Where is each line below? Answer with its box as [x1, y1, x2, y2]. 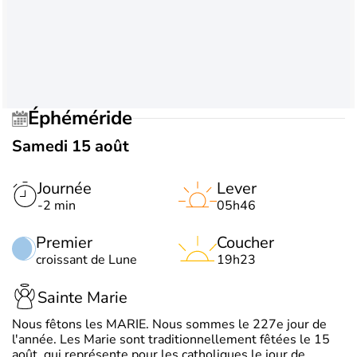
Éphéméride [39, 105, 132, 131]
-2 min [37, 196, 76, 214]
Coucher [217, 231, 274, 253]
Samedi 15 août [12, 135, 129, 157]
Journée [37, 177, 92, 199]
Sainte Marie [37, 287, 127, 309]
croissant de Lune [36, 250, 137, 269]
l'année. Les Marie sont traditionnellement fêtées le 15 [12, 330, 330, 348]
